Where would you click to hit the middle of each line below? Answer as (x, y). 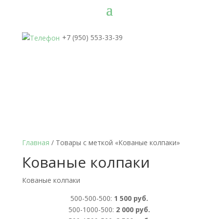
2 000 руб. (132, 209)
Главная (35, 142)
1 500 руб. (130, 198)
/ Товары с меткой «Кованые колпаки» (114, 142)
